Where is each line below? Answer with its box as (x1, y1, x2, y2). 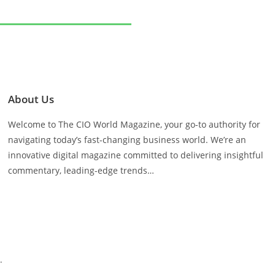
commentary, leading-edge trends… (8, 164, 155, 176)
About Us (8, 91, 55, 106)
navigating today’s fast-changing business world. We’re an (8, 133, 247, 145)
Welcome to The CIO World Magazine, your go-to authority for (8, 118, 261, 130)
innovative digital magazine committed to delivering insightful (8, 149, 264, 161)
